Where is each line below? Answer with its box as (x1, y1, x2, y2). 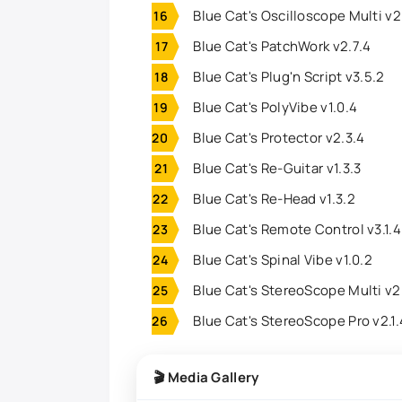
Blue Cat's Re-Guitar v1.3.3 (190, 158, 362, 178)
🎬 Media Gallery (153, 367, 259, 387)
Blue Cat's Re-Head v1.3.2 (190, 188, 355, 208)
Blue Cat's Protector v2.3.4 (190, 127, 365, 147)
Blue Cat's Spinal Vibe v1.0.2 (190, 249, 372, 269)
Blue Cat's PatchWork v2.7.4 (190, 36, 371, 56)
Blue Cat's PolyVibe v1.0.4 (190, 97, 358, 117)
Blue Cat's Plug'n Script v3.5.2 (190, 66, 385, 86)
